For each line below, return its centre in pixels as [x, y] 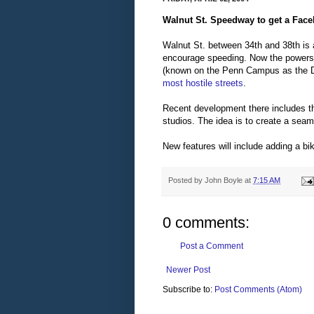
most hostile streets [203, 83]
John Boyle [224, 180]
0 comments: [206, 222]
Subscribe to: [189, 289]
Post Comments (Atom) [258, 289]
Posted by [186, 180]
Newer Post [188, 269]
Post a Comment [212, 246]
